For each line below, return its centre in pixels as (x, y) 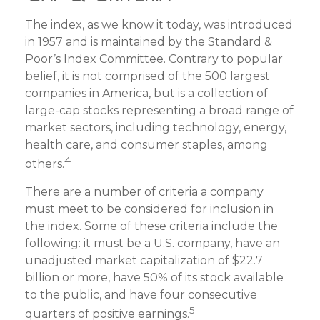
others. (45, 164)
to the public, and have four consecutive (141, 294)
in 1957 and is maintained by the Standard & (149, 41)
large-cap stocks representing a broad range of (159, 110)
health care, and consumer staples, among (146, 144)
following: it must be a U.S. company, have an (152, 243)
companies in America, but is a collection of (146, 93)
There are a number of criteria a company (144, 191)
